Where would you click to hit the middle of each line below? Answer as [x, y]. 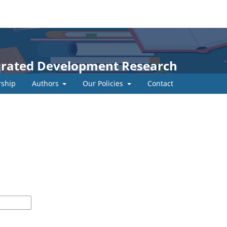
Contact [160, 83]
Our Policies [104, 83]
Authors [46, 83]
